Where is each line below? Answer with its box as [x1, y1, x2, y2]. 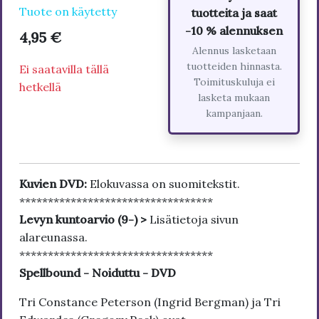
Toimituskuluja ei [193, 75, 275, 88]
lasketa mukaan [198, 91, 270, 104]
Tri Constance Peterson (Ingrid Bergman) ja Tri [19, 295, 281, 309]
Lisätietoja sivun [150, 212, 239, 226]
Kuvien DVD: [19, 177, 90, 191]
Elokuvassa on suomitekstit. [90, 177, 240, 191]
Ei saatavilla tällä [19, 62, 109, 76]
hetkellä [19, 80, 61, 94]
